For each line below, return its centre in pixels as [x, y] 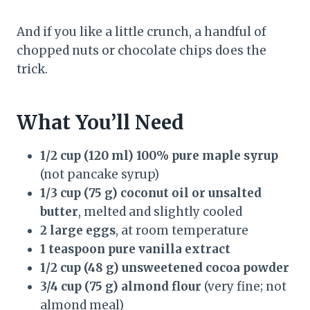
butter [59, 212]
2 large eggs [78, 231]
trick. [32, 70]
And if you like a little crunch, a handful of [142, 32]
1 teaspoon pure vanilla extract [135, 249]
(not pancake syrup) [100, 175]
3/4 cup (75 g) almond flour [121, 287]
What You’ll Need [100, 123]
